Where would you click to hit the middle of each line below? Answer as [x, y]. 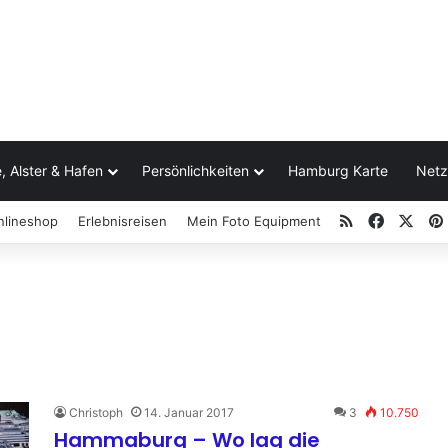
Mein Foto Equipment [254, 220]
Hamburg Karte [338, 170]
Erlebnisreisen [122, 220]
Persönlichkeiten [195, 170]
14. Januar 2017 [189, 412]
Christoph [96, 412]
